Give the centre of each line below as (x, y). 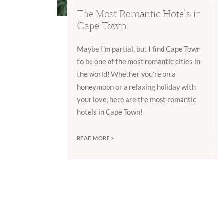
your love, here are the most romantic (136, 100)
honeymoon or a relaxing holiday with (136, 87)
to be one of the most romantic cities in (138, 62)
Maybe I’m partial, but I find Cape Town (138, 49)
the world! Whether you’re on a (126, 74)
